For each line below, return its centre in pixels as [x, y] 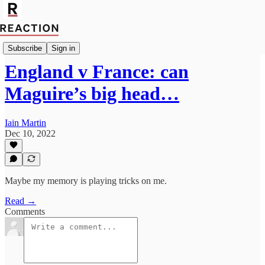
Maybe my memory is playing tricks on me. [86, 181]
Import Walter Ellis [40, 43]
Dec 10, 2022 [30, 133]
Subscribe [25, 48]
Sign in [63, 48]
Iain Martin [25, 122]
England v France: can [97, 72]
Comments [25, 211]
